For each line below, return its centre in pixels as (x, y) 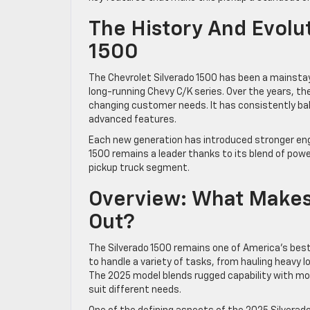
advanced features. (133, 119)
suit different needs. (135, 290)
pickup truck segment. (139, 168)
